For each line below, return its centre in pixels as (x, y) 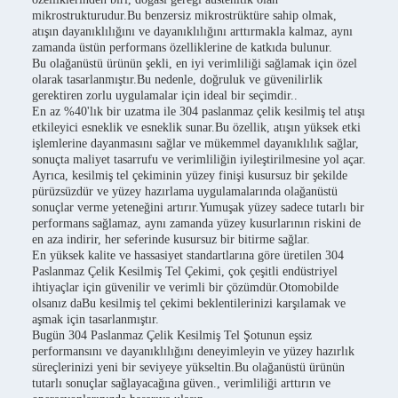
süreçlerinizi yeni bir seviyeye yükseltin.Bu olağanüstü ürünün (188, 367)
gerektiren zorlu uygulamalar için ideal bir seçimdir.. (165, 96)
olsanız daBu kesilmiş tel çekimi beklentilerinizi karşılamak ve (189, 303)
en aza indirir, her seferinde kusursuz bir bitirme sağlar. (171, 239)
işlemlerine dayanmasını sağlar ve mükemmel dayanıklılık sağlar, (195, 143)
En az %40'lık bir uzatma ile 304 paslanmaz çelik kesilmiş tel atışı (199, 111)
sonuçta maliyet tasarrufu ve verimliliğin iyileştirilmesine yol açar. (199, 159)
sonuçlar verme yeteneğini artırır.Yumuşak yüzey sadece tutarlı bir (198, 207)
